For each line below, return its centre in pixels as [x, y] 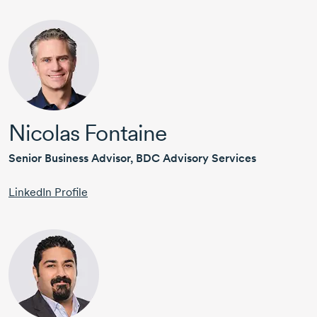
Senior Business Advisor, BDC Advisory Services [132, 158]
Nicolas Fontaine [88, 133]
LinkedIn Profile [48, 192]
